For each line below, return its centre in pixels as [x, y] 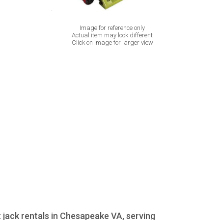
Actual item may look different [112, 35]
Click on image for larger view [112, 42]
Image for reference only [112, 27]
